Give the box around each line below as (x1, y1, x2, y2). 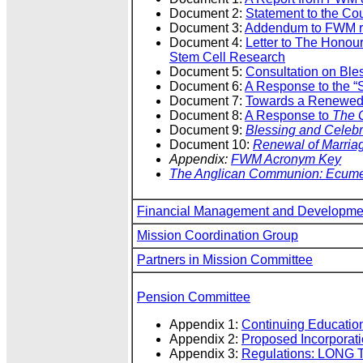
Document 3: (169, 21, 245, 36)
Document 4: (169, 36, 246, 50)
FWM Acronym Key (231, 152, 341, 167)
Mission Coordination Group (137, 228, 298, 243)
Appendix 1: (169, 318, 241, 332)
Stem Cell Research (169, 50, 285, 65)
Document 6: (169, 79, 245, 94)
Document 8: (169, 109, 245, 123)
